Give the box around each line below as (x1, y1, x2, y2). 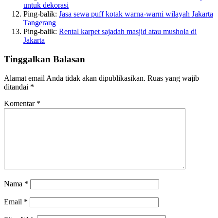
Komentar (4, 99, 36, 108)
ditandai (4, 82, 30, 91)
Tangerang (23, 18, 56, 27)
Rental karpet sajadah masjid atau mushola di (59, 27, 197, 36)
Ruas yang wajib (147, 73, 199, 82)
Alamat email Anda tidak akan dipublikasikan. (4, 73, 145, 82)
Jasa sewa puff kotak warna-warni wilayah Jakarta (59, 10, 213, 18)
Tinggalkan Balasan (4, 54, 85, 65)
